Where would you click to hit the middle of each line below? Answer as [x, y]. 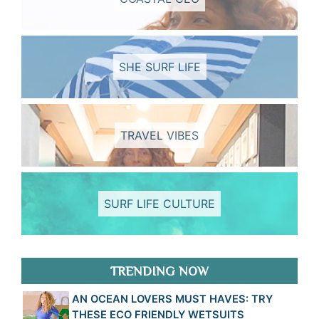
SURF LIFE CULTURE [159, 204]
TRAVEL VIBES [159, 135]
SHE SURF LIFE [159, 67]
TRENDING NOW [159, 271]
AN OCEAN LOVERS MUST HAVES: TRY [172, 299]
